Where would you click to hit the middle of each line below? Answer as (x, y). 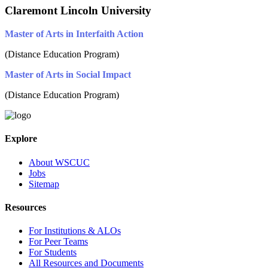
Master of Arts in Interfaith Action (74, 33)
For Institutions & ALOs (75, 231)
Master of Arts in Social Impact (68, 74)
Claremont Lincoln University (78, 11)
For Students (53, 252)
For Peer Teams (58, 242)
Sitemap (44, 184)
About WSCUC (59, 162)
